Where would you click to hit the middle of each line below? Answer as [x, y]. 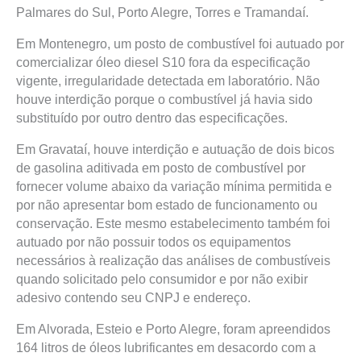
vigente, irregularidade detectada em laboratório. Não [168, 81]
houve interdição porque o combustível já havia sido [164, 100]
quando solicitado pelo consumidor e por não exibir [162, 279]
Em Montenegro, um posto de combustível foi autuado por [180, 44]
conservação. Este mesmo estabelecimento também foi [173, 224]
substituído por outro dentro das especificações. [152, 118]
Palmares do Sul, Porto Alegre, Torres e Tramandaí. [162, 12]
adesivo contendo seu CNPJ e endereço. [133, 298]
